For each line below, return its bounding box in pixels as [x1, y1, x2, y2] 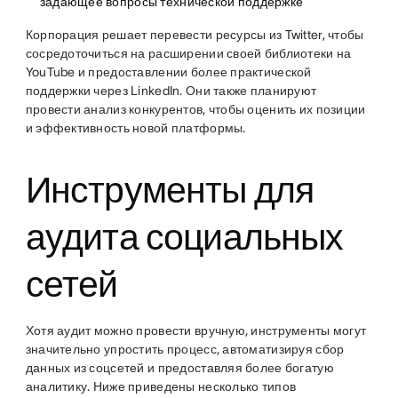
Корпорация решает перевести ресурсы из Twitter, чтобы [25, 28, 364, 42]
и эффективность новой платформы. [25, 121, 246, 135]
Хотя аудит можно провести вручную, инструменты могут [25, 323, 367, 338]
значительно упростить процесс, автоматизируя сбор [25, 342, 345, 356]
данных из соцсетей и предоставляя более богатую [25, 361, 334, 375]
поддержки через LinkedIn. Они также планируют [25, 84, 317, 98]
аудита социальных [25, 216, 344, 257]
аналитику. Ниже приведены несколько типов [25, 379, 297, 394]
